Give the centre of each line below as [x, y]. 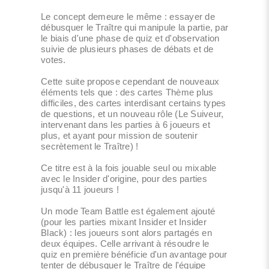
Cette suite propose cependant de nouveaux [130, 81]
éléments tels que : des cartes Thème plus [127, 92]
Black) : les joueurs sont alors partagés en [126, 232]
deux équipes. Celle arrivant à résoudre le [125, 243]
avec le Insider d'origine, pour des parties [124, 178]
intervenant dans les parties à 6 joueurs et [125, 124]
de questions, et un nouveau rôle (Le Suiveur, [132, 113]
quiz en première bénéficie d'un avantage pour [134, 254]
